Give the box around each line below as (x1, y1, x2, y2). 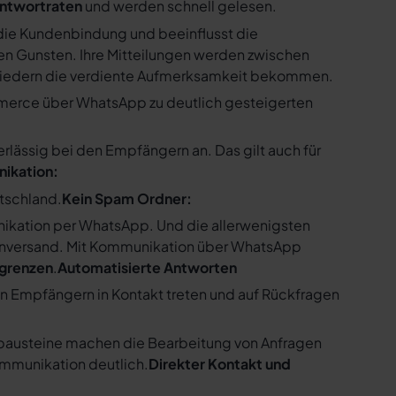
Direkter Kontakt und (148, 354, 291, 373)
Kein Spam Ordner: (62, 188, 192, 208)
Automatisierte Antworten (57, 258, 237, 278)
